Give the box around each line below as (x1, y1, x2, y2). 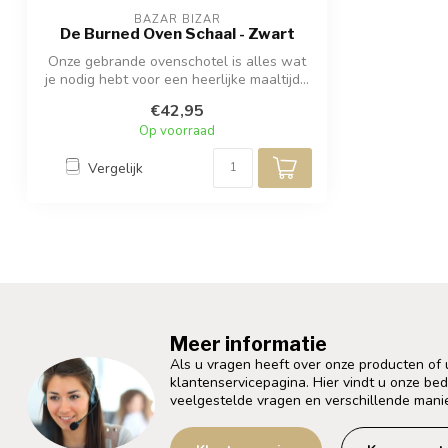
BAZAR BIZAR (133, 12, 221, 28)
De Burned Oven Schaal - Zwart (59, 24, 295, 44)
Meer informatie (170, 332, 327, 357)
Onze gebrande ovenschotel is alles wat (48, 52, 306, 72)
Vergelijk (87, 158, 143, 178)
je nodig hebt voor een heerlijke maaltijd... (45, 70, 309, 90)
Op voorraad (139, 122, 215, 141)
